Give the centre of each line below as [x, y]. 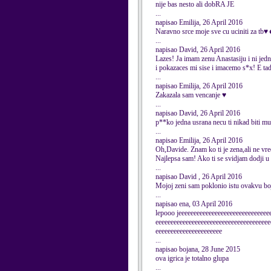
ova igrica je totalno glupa [192, 258]
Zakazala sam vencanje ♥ [191, 95]
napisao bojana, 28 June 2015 [198, 249]
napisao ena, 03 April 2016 [194, 204]
